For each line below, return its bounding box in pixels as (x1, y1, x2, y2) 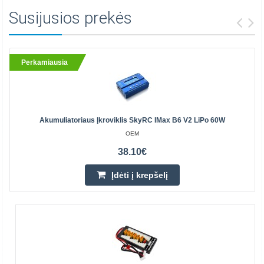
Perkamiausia (21, 58, 68, 67)
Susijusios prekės (9, 8, 132, 28)
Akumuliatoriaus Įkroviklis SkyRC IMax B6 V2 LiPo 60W (39, 116, 225, 124)
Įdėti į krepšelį (111, 170, 168, 180)
